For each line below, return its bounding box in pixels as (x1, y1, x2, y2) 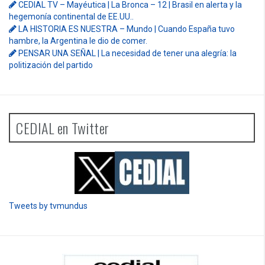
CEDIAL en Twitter (16, 117, 109, 138)
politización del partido (9, 60, 93, 70)
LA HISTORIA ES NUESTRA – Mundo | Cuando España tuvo (18, 24, 235, 34)
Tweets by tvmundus (9, 201, 88, 211)
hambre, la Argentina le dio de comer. (9, 35, 147, 46)
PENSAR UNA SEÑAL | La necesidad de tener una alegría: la (18, 48, 237, 58)
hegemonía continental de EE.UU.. (9, 11, 134, 21)
